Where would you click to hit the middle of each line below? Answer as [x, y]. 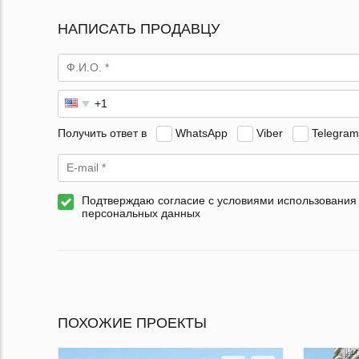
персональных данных [141, 214]
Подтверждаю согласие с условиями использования [219, 201]
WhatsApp [202, 133]
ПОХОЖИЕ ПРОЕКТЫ [132, 323]
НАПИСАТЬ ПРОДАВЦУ [139, 29]
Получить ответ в [102, 133]
